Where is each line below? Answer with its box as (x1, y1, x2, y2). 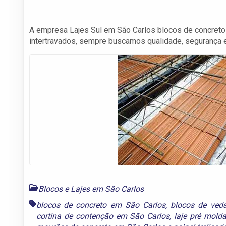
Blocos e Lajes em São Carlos (38, 184, 144, 194)
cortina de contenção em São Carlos (36, 211, 170, 221)
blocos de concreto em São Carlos (36, 200, 165, 210)
